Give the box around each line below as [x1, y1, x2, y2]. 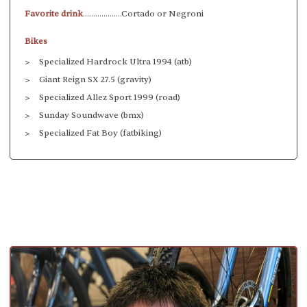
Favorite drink [25, 8, 83, 20]
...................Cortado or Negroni [83, 8, 204, 20]
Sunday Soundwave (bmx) [39, 109, 144, 121]
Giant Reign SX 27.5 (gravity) [39, 73, 151, 85]
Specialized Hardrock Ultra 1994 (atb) [39, 56, 192, 67]
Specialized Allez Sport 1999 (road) [39, 91, 180, 103]
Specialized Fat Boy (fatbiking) [39, 127, 162, 138]
